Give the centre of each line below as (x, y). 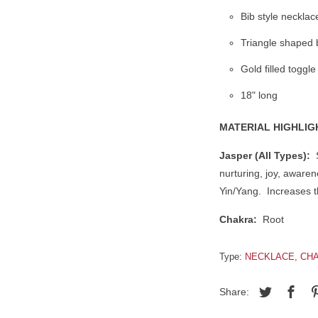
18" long (259, 95)
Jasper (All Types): (265, 155)
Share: (236, 291)
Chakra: (238, 219)
